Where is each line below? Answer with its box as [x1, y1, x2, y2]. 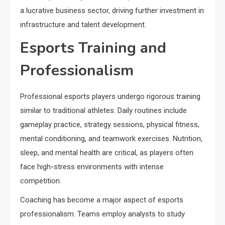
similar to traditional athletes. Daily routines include [20, 106, 187, 115]
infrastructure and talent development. [20, 20, 146, 29]
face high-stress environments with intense [20, 162, 164, 171]
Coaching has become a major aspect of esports [20, 195, 183, 204]
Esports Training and [20, 38, 166, 58]
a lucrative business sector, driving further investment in [20, 6, 204, 15]
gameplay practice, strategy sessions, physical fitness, [20, 120, 199, 129]
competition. [20, 176, 61, 185]
